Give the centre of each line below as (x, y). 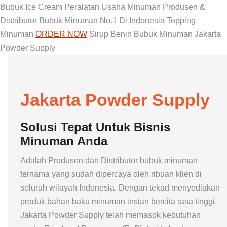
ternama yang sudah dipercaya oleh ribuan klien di (111, 174)
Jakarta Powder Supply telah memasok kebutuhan (110, 215)
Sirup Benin (110, 34)
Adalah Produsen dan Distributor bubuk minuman (109, 160)
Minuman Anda (64, 141)
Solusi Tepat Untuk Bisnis (95, 127)
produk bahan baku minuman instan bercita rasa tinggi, (119, 201)
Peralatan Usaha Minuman (112, 7)
